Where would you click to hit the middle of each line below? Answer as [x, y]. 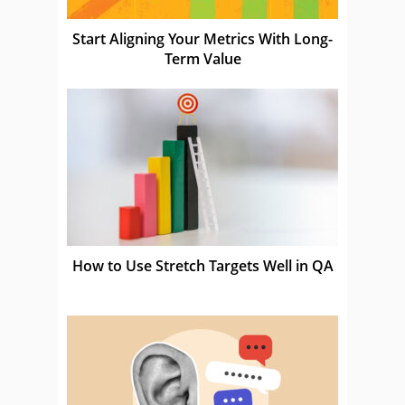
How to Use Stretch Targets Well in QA [202, 265]
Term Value [202, 58]
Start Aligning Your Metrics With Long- [202, 38]
